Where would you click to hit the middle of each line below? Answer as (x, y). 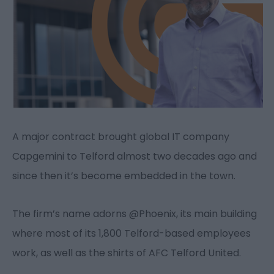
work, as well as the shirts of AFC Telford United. (127, 253)
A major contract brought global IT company (121, 137)
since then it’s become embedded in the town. (124, 176)
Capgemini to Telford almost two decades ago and (135, 157)
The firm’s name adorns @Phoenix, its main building (135, 214)
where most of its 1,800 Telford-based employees (131, 234)
